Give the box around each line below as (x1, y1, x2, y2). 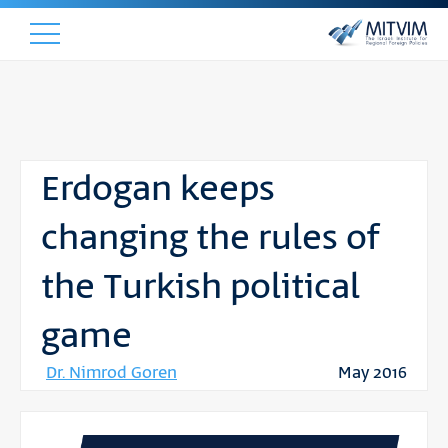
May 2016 (338, 361, 407, 385)
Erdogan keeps (41, 165, 275, 215)
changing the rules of (41, 214, 380, 264)
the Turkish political (41, 263, 360, 313)
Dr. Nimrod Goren (46, 361, 177, 385)
